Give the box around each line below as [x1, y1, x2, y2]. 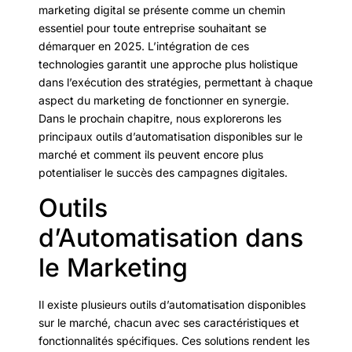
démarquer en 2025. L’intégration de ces [38, 39, 249, 53]
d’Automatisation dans [38, 222, 303, 253]
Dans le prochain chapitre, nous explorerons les [38, 112, 281, 126]
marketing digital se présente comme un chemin [38, 3, 285, 17]
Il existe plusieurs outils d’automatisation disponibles [38, 297, 306, 311]
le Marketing [38, 251, 188, 283]
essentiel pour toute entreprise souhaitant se [38, 21, 266, 35]
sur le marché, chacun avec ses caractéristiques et [38, 315, 299, 329]
